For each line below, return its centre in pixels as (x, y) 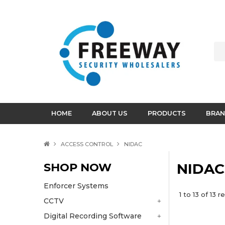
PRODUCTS (167, 114)
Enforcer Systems (76, 186)
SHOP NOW (78, 167)
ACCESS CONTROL (87, 144)
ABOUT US (110, 114)
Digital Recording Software (93, 216)
